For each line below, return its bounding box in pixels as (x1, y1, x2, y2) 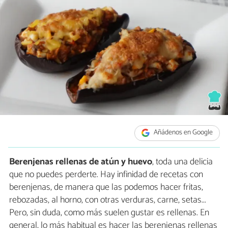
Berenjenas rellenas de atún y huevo (9, 154, 152, 169)
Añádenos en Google (152, 127, 213, 139)
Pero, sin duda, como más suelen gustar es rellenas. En (9, 205, 209, 220)
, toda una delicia (152, 154, 213, 169)
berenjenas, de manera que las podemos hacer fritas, (9, 179, 203, 195)
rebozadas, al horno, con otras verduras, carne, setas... (9, 192, 206, 208)
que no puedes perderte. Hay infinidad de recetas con (9, 166, 203, 182)
